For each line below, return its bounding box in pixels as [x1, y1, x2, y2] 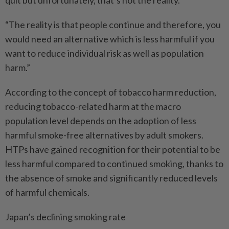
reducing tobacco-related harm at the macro [5, 100, 181, 112]
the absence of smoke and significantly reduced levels [5, 172, 218, 184]
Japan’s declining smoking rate [5, 211, 126, 222]
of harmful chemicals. [5, 186, 89, 198]
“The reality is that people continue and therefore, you [5, 18, 221, 30]
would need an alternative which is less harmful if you [5, 33, 215, 44]
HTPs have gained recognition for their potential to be [5, 143, 220, 155]
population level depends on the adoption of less [5, 114, 196, 126]
